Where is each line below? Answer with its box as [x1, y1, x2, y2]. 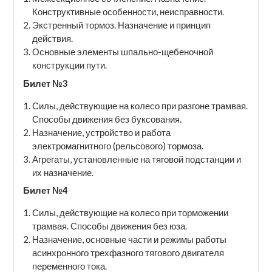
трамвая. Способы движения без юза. [32, 220, 187, 231]
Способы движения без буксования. [32, 113, 182, 124]
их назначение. [32, 166, 93, 178]
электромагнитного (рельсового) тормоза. [32, 140, 203, 151]
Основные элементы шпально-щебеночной [32, 46, 213, 57]
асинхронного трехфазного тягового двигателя [32, 247, 224, 258]
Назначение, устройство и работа [32, 126, 171, 138]
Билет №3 [22, 77, 68, 89]
